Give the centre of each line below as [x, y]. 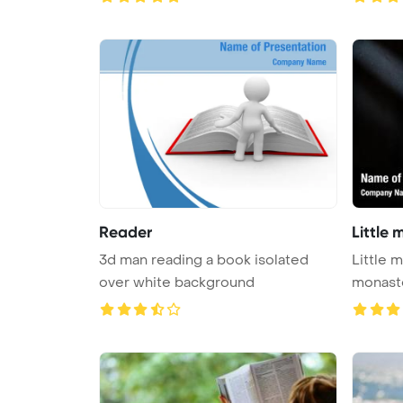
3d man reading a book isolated [204, 260]
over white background [177, 282]
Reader [125, 232]
